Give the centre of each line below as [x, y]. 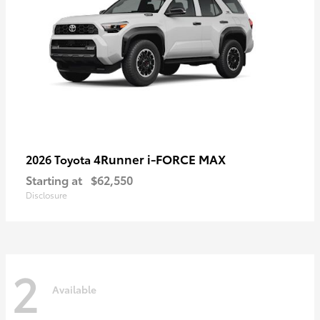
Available [74, 289]
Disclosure [46, 195]
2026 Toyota [60, 159]
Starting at [54, 180]
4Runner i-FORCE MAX [160, 159]
